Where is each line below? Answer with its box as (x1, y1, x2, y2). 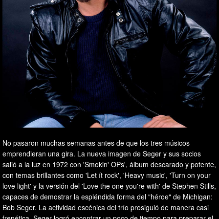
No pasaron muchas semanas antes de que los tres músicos (2, 137, 190, 148)
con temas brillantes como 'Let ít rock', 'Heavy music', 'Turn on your (2, 170, 211, 180)
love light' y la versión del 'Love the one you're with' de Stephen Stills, (2, 180, 216, 191)
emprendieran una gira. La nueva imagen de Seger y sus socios (2, 148, 201, 158)
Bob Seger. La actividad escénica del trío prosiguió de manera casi (2, 202, 209, 212)
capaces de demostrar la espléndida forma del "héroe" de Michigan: (2, 191, 213, 201)
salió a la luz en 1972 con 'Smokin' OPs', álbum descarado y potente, (2, 159, 216, 169)
